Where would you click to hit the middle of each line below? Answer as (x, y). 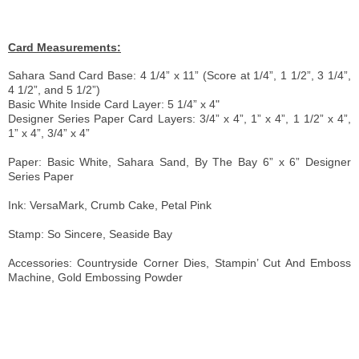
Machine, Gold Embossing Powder (97, 277)
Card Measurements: (65, 47)
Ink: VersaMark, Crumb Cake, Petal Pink (110, 205)
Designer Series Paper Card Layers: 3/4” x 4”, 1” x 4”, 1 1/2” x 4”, (179, 118)
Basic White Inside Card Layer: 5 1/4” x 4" (114, 104)
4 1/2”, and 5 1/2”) (54, 89)
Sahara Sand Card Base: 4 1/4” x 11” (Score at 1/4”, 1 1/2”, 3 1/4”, (179, 75)
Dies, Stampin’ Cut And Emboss (265, 262)
